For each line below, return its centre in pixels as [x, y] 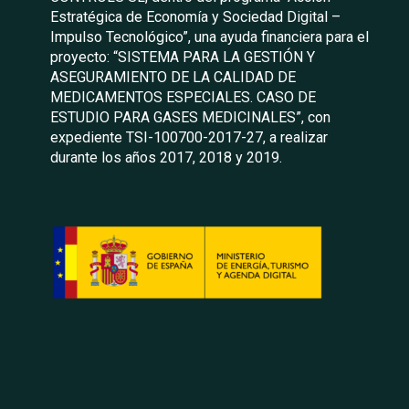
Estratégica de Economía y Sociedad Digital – [195, 17]
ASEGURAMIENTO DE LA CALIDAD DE [173, 77]
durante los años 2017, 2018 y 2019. [166, 157]
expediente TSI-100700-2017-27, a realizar [189, 137]
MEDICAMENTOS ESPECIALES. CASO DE [183, 97]
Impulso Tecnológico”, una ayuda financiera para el [210, 37]
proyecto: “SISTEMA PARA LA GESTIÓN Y [183, 57]
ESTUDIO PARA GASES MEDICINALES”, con [190, 117]
